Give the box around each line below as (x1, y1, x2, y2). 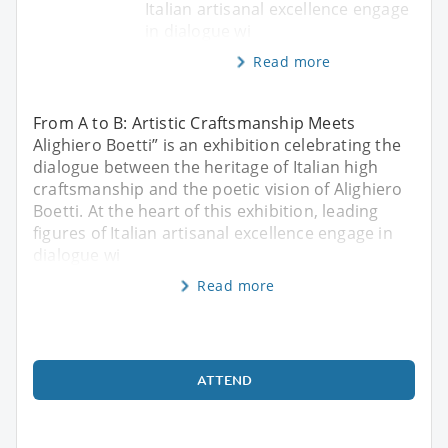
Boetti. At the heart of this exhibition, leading (33, 200, 379, 223)
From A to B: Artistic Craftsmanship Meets (33, 112, 356, 135)
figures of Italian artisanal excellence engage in (33, 222, 393, 245)
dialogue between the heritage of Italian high (33, 156, 379, 179)
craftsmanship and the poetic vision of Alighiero (33, 178, 403, 201)
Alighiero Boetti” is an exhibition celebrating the (33, 134, 402, 157)
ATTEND (196, 371, 252, 390)
